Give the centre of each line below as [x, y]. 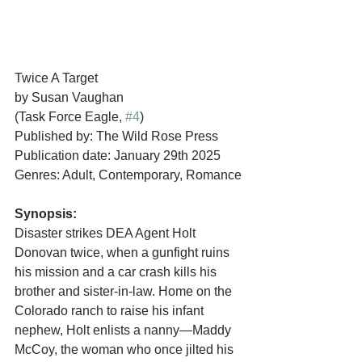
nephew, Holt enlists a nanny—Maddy [124, 330]
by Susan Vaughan [69, 97]
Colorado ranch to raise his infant [111, 311]
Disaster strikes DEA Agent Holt [107, 233]
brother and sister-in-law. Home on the [125, 291]
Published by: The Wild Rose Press [116, 136]
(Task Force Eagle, [70, 117]
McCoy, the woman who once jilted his [126, 349]
